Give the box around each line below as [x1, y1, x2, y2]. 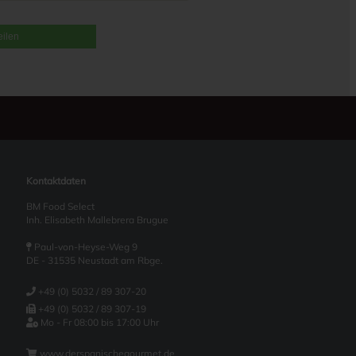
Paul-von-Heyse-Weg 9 [31, 241, 137, 253]
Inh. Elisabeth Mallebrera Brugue [25, 214, 168, 226]
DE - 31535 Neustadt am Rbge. [25, 254, 163, 266]
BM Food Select [25, 200, 95, 212]
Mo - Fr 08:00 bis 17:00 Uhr [37, 316, 159, 328]
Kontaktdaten [25, 175, 86, 187]
